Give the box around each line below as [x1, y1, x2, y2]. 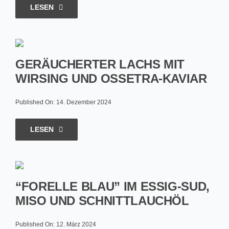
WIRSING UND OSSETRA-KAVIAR [15, 72, 207, 85]
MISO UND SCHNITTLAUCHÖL [15, 194, 189, 208]
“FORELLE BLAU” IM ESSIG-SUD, [15, 179, 210, 193]
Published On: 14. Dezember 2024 [15, 99, 111, 106]
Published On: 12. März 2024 [15, 221, 96, 228]
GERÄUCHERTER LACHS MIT [15, 57, 185, 71]
